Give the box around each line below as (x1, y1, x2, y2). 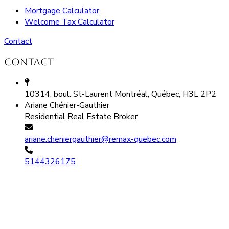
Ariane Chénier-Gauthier (25, 99, 109, 111)
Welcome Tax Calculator (25, 16, 114, 28)
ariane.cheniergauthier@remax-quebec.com (25, 133, 176, 145)
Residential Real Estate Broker (25, 110, 138, 122)
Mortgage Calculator (25, 5, 99, 17)
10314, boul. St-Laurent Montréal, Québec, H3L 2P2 (25, 88, 216, 100)
